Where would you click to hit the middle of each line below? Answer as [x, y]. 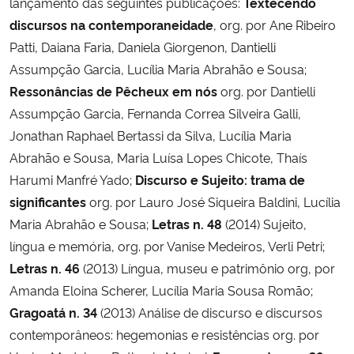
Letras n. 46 [45, 267]
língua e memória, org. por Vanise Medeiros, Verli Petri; [167, 245]
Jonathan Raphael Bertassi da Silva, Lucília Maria [151, 135]
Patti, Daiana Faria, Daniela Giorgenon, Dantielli [143, 46]
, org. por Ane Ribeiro [275, 24]
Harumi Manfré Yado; [72, 179]
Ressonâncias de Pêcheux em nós [115, 90]
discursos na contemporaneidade [111, 24]
